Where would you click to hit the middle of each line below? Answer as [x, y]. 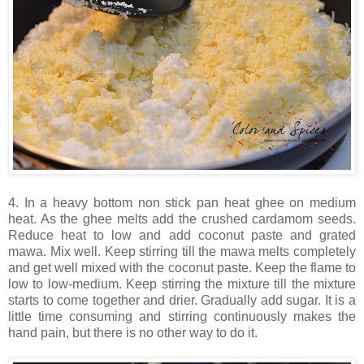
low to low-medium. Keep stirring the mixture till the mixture [182, 284]
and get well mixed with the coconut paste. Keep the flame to [182, 268]
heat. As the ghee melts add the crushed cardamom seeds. [182, 219]
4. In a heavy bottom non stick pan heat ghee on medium [182, 203]
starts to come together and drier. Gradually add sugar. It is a [182, 301]
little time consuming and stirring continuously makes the [182, 317]
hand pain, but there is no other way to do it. [133, 333]
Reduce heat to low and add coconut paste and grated [182, 236]
